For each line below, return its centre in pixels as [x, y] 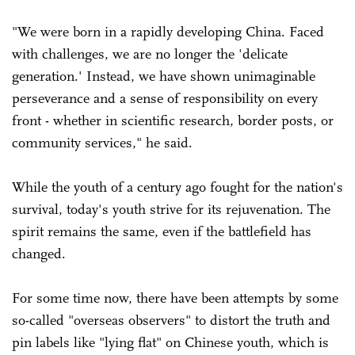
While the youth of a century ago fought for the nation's [177, 187]
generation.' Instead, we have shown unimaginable [164, 76]
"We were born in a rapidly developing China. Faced [168, 31]
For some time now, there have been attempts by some [175, 298]
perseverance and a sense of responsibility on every [165, 98]
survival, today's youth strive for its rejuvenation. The [171, 209]
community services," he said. [104, 142]
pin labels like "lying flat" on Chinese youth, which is [170, 342]
